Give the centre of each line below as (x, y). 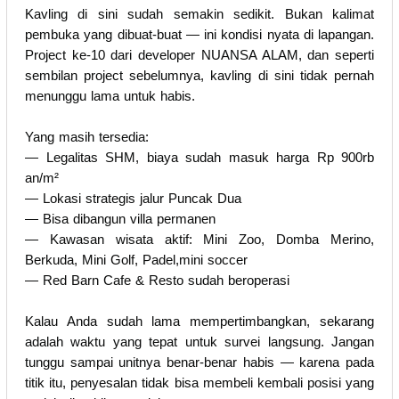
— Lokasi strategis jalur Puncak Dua (133, 198)
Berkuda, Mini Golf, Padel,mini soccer (136, 259)
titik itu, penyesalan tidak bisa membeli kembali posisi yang (199, 382)
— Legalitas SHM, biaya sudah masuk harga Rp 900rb (199, 157)
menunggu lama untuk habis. (110, 95)
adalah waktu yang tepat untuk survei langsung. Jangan (199, 341)
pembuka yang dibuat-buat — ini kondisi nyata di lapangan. (199, 34)
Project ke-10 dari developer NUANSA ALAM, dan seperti (199, 54)
